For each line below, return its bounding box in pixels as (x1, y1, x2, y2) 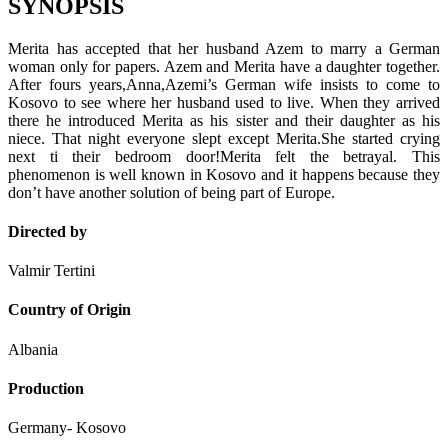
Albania (8, 340, 58, 358)
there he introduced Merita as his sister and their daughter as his (8, 111, 440, 129)
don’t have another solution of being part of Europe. (8, 183, 335, 201)
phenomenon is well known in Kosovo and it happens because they (8, 165, 440, 183)
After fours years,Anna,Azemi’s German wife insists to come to (8, 75, 440, 93)
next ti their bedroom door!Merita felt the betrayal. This (8, 147, 440, 165)
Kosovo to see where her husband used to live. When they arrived (8, 93, 440, 111)
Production (8, 380, 84, 398)
